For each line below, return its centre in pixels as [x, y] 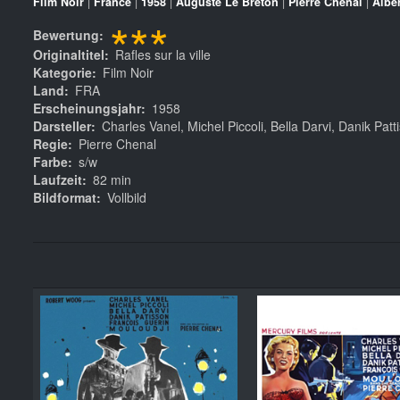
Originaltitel [69, 54]
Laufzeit [58, 179]
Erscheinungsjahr [87, 108]
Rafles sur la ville [163, 54]
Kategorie [62, 72]
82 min [112, 179]
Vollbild [127, 197]
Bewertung [66, 34]
